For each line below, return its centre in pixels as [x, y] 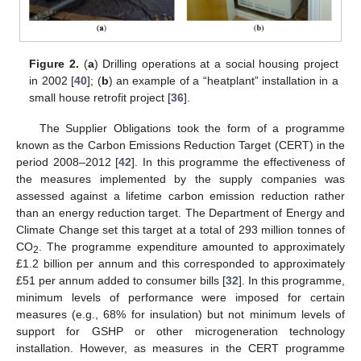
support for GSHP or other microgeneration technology [180, 331]
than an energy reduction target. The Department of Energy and [180, 212]
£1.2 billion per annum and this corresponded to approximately [180, 263]
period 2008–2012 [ [68, 162]
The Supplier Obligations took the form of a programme [192, 128]
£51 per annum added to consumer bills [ [121, 280]
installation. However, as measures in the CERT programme [180, 348]
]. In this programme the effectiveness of [238, 162]
